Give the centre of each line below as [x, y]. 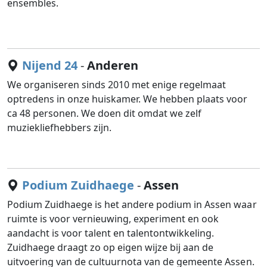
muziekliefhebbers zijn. [60, 128]
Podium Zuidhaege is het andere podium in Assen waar [132, 204]
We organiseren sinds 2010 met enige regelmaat [117, 85]
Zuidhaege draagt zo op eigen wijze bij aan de [111, 247]
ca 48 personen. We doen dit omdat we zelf [105, 113]
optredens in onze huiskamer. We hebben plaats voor [128, 99]
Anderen [113, 65]
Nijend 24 [50, 65]
